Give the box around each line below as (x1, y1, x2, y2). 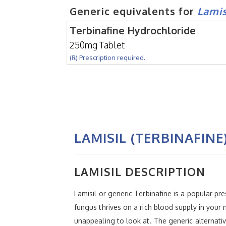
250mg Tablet (70, 39, 125, 50)
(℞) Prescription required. (70, 53, 145, 62)
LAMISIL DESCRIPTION (74, 164, 205, 179)
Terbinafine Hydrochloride (70, 23, 196, 37)
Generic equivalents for (70, 4, 197, 18)
